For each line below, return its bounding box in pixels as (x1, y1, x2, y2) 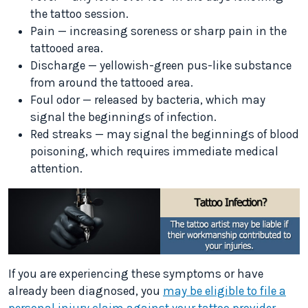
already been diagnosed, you (8, 284, 163, 298)
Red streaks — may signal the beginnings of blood (30, 127, 299, 141)
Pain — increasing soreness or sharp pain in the (30, 24, 287, 38)
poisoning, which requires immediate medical (30, 144, 278, 158)
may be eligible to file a (163, 284, 286, 298)
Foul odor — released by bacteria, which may (30, 93, 265, 107)
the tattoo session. (30, 7, 129, 21)
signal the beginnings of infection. (30, 110, 217, 124)
